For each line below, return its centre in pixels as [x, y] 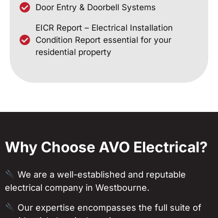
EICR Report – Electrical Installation [104, 27]
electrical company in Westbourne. [77, 187]
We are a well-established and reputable [100, 174]
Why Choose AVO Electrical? [106, 147]
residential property [73, 52]
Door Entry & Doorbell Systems [95, 7]
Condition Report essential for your [103, 40]
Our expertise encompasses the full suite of [108, 208]
